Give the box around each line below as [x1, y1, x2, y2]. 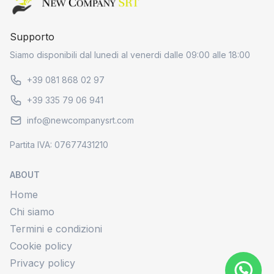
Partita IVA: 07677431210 [10, 139, 108, 150]
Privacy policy [10, 257, 75, 270]
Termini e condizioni [10, 223, 102, 235]
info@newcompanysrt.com [27, 115, 134, 126]
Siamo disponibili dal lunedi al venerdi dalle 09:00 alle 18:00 [10, 50, 250, 61]
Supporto [10, 31, 54, 43]
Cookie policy [10, 240, 72, 253]
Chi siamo [10, 206, 54, 218]
